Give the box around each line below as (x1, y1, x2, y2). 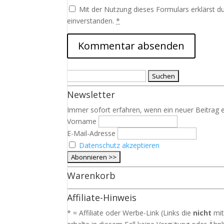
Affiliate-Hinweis (67, 191, 137, 203)
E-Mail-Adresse (67, 128, 116, 138)
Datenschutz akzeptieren (79, 140, 160, 150)
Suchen (66, 70, 90, 80)
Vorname (67, 116, 97, 126)
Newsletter (67, 88, 115, 100)
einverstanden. (67, 16, 116, 25)
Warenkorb (67, 169, 116, 181)
